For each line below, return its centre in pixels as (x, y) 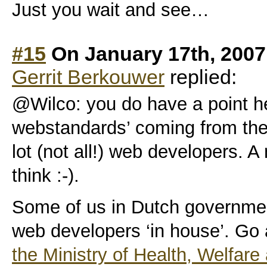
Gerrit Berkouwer (88, 77)
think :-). (46, 176)
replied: (201, 77)
